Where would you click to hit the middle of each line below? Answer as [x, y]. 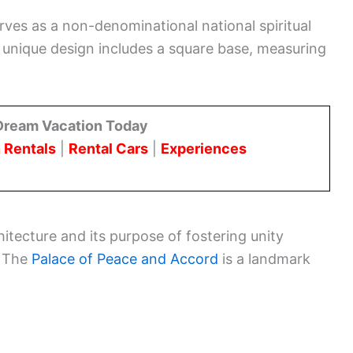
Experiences [204, 148]
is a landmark [264, 258]
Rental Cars [108, 148]
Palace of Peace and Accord [125, 258]
